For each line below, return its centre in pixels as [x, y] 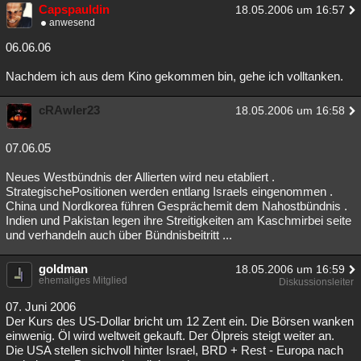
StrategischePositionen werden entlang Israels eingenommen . [169, 191]
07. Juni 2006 [41, 307]
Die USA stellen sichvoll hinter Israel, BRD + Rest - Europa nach [174, 350]
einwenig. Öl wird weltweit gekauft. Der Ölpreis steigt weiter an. [170, 336]
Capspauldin [74, 9]
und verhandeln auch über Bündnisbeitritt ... [119, 235]
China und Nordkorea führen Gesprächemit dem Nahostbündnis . [176, 206]
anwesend [73, 23]
